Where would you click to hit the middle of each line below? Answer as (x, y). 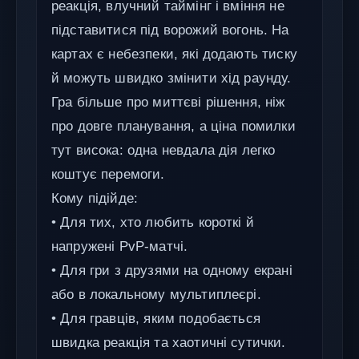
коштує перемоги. (108, 174)
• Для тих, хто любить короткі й (153, 222)
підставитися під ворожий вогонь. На (170, 30)
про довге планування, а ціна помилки (173, 126)
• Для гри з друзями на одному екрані (172, 270)
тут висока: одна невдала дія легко (163, 150)
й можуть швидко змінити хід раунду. (171, 78)
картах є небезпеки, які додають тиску (174, 54)
